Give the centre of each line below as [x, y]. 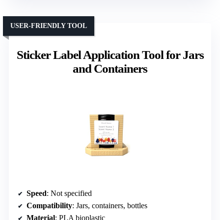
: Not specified [69, 193]
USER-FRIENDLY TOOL [49, 26]
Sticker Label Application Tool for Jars [110, 55]
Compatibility [49, 206]
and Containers [110, 69]
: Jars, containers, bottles [110, 206]
